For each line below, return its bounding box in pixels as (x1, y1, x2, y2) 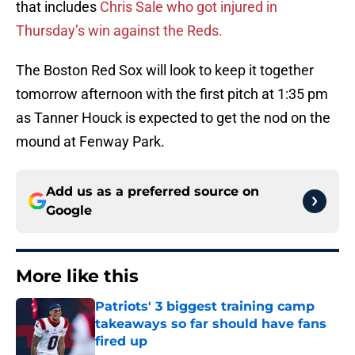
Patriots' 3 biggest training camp (95, 299, 315, 315)
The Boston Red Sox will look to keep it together (16, 62, 314, 79)
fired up (95, 334, 147, 349)
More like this (16, 265, 139, 288)
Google (46, 203, 92, 219)
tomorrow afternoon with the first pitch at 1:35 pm (16, 86, 328, 103)
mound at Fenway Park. (16, 133, 165, 151)
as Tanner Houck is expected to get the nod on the (16, 109, 330, 127)
